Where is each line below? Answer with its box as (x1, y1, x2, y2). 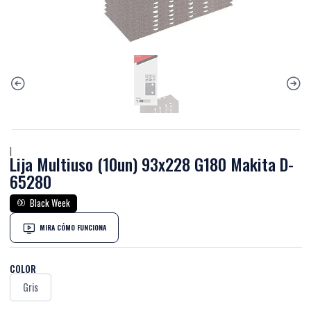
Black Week (27, 196, 70, 210)
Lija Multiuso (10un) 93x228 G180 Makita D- (9, 151, 294, 176)
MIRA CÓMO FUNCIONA (39, 222, 106, 233)
